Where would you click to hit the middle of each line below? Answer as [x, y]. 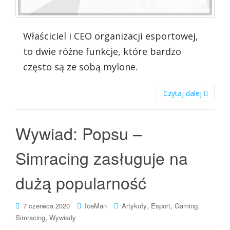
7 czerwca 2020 [46, 205]
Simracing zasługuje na [102, 157]
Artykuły [134, 205]
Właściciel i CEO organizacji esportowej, [111, 36]
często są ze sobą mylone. [80, 66]
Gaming [186, 205]
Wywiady [63, 217]
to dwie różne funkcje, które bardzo [102, 51]
